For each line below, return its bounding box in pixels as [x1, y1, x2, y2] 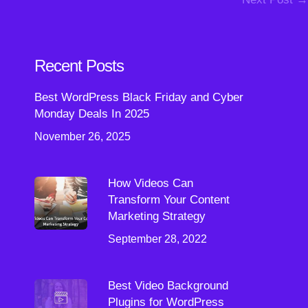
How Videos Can [107, 177, 193, 190]
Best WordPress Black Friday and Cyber [34, 91, 243, 104]
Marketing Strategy [107, 210, 206, 223]
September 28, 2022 [107, 233, 207, 245]
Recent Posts [34, 56, 124, 75]
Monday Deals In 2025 [34, 107, 149, 120]
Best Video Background [107, 279, 228, 292]
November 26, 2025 [34, 131, 131, 142]
